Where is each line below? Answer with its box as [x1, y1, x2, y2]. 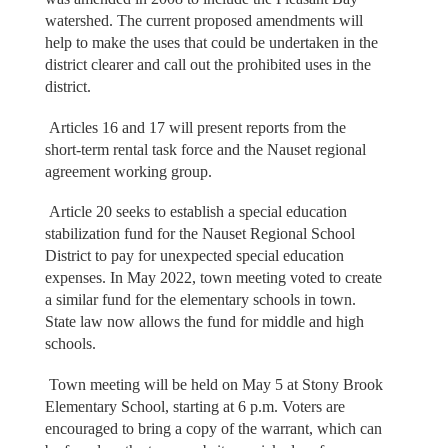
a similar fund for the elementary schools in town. [44, 291, 356, 309]
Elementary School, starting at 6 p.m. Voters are [44, 397, 345, 415]
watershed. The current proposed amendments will [44, 12, 363, 30]
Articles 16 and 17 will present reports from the [44, 118, 346, 136]
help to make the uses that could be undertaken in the [44, 34, 378, 52]
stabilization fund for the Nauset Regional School [44, 225, 355, 243]
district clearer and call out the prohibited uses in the [44, 56, 371, 74]
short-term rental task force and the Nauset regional [44, 140, 366, 158]
